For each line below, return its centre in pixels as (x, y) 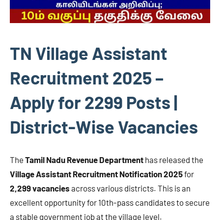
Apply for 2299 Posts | (94, 102)
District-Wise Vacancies (104, 127)
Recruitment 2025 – (87, 78)
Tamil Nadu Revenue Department (84, 160)
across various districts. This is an (130, 188)
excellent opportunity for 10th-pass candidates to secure (110, 203)
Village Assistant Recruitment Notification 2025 (96, 174)
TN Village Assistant (89, 53)
